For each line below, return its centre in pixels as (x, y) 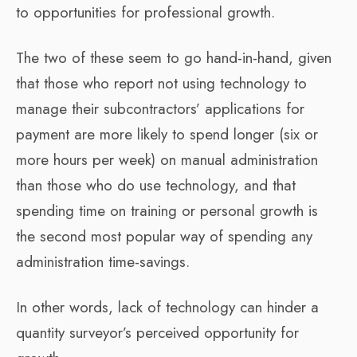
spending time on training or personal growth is (167, 210)
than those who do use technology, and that (156, 185)
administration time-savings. (103, 261)
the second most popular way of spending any (164, 236)
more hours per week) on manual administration (167, 159)
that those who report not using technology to (161, 83)
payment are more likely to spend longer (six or (167, 134)
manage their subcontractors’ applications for (160, 108)
